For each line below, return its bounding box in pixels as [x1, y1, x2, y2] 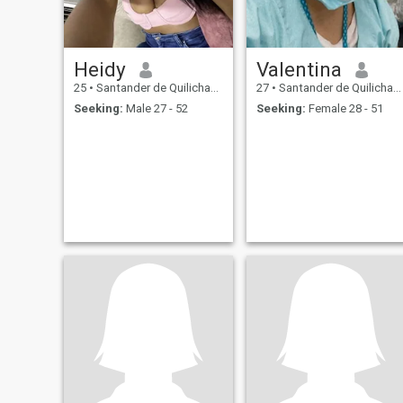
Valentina [255, 58, 342, 82]
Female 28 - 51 [305, 101, 383, 115]
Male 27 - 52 [122, 101, 188, 115]
